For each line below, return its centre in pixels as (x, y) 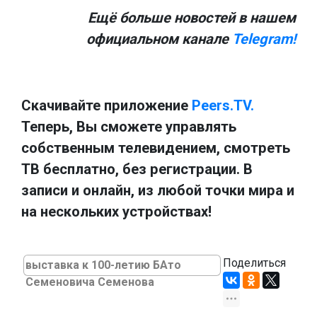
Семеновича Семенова (90, 282)
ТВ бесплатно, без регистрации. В (137, 169)
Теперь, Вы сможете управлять (129, 126)
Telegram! (264, 39)
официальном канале (159, 39)
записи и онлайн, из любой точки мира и (158, 190)
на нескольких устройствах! (116, 211)
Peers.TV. (223, 105)
